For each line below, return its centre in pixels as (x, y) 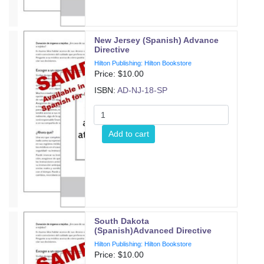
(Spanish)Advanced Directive (153, 230)
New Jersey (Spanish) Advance (157, 40)
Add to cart (128, 133)
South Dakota (122, 221)
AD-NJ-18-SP (143, 90)
